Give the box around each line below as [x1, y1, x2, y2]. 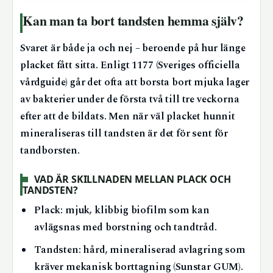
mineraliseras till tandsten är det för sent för [20, 126, 229, 142]
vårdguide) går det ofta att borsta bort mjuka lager [20, 75, 250, 91]
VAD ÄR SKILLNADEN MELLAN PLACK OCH [34, 172, 231, 186]
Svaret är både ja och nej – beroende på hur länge [20, 41, 246, 57]
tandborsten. [20, 143, 80, 159]
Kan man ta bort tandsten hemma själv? [23, 10, 244, 30]
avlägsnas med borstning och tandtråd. [34, 219, 217, 235]
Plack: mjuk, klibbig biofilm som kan [34, 202, 210, 218]
